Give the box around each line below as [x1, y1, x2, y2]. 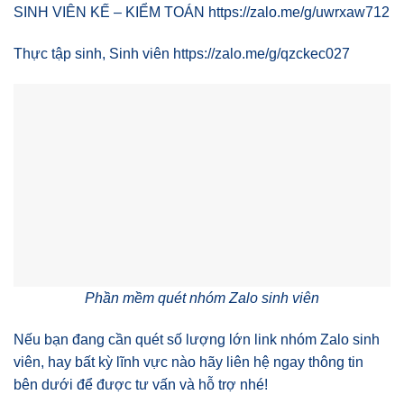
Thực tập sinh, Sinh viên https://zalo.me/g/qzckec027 [14, 46, 350, 62]
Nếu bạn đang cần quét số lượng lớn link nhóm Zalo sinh [14, 331, 380, 347]
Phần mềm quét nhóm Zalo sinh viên [85, 289, 319, 306]
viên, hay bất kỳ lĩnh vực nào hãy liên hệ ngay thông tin [14, 353, 363, 370]
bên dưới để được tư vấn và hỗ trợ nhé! [14, 376, 268, 392]
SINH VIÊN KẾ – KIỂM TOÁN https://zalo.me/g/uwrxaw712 [14, 5, 390, 21]
